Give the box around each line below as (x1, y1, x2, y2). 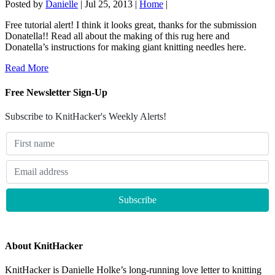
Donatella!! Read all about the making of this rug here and (5, 31, 230, 42)
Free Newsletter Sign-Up (5, 87, 107, 98)
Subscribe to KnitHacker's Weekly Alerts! (5, 110, 166, 122)
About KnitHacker (5, 241, 83, 252)
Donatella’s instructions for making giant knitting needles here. (5, 42, 246, 53)
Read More (5, 63, 48, 74)
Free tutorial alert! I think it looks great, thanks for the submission (5, 20, 257, 31)
